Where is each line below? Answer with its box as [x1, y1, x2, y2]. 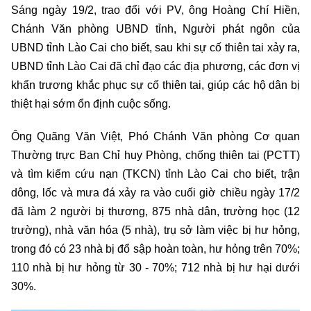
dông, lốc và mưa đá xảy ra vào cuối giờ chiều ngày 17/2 [11, 187, 300, 199]
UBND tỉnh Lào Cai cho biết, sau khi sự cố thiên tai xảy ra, [11, 42, 300, 54]
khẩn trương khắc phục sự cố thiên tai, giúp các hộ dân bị [11, 79, 300, 92]
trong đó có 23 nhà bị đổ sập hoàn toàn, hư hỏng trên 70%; [11, 243, 300, 255]
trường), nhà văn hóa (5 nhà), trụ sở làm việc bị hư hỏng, [11, 224, 300, 237]
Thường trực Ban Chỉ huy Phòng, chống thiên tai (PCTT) [11, 149, 300, 162]
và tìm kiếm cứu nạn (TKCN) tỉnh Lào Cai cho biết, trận [11, 168, 300, 180]
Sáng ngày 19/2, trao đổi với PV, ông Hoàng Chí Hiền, [11, 4, 300, 17]
